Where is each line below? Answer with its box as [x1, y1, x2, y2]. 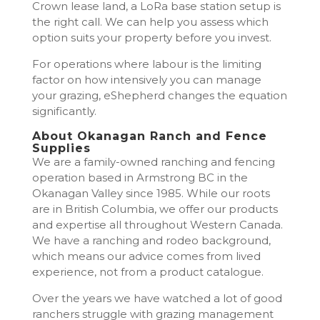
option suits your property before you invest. [31, 30, 271, 44]
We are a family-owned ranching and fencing [31, 154, 275, 169]
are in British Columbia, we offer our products [31, 201, 278, 216]
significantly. [31, 104, 99, 118]
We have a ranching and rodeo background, [31, 233, 271, 247]
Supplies [31, 141, 91, 155]
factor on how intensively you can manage [31, 72, 261, 86]
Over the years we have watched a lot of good [31, 291, 282, 305]
